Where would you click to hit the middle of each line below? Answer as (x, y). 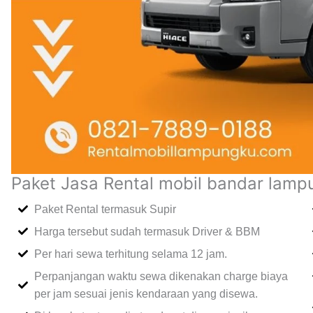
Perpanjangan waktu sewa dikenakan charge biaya (161, 276)
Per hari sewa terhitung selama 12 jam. (130, 254)
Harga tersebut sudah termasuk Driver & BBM (147, 231)
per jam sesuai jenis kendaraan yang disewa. (146, 293)
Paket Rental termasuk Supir (105, 209)
